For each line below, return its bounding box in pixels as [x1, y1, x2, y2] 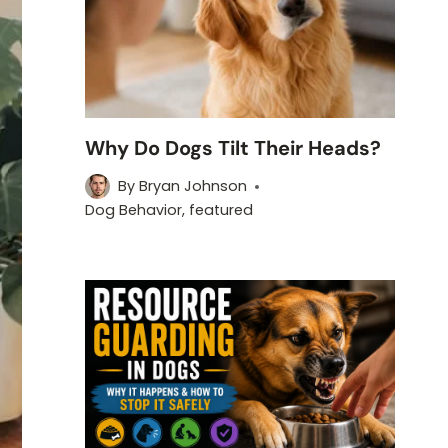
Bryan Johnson [138, 176, 247, 197]
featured [189, 200, 254, 221]
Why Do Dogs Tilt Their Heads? [85, 135, 382, 162]
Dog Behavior [85, 200, 183, 221]
